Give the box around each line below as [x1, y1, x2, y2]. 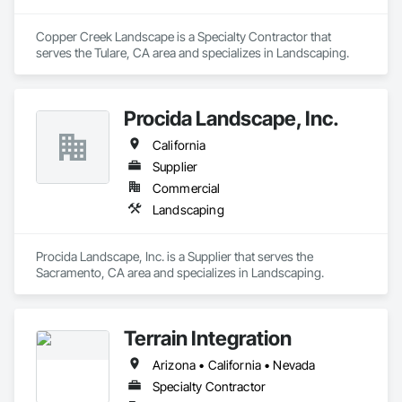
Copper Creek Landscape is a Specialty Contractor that [36, 29, 331, 44]
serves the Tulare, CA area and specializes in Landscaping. [36, 45, 349, 60]
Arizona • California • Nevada [153, 357, 316, 372]
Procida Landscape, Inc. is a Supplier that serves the [36, 249, 313, 264]
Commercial [153, 180, 221, 196]
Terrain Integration [124, 326, 292, 350]
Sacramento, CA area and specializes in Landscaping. [36, 265, 324, 280]
